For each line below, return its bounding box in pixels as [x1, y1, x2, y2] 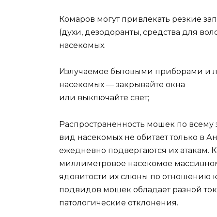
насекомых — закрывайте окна [59, 80, 185, 90]
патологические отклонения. [59, 198, 178, 207]
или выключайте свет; [59, 93, 149, 103]
